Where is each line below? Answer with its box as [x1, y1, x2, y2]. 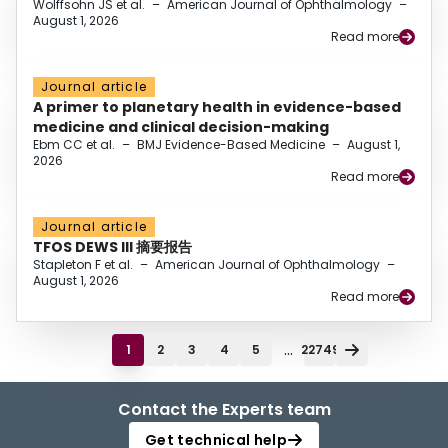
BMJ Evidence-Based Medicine [137, 136, 325, 154]
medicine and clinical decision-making [33, 117, 329, 138]
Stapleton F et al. [33, 256, 133, 274]
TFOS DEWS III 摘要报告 [33, 237, 192, 258]
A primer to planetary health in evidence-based [33, 97, 401, 118]
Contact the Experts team [117, 398, 331, 422]
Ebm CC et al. [33, 136, 115, 154]
